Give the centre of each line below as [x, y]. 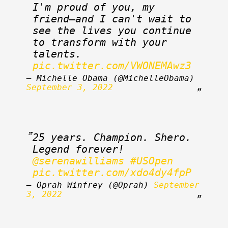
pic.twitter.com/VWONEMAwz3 [112, 66]
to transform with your [100, 42]
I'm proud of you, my [94, 7]
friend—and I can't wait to [112, 19]
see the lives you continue [112, 31]
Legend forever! [127, 149]
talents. [84, 54]
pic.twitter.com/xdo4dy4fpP [112, 173]
